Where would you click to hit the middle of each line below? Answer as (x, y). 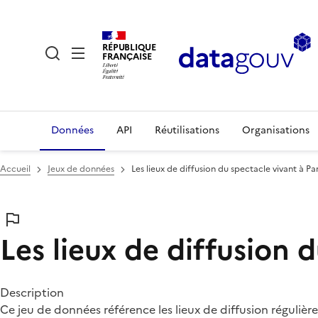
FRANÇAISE (127, 56)
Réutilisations (187, 130)
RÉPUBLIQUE (129, 47)
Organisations (276, 130)
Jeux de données (81, 169)
